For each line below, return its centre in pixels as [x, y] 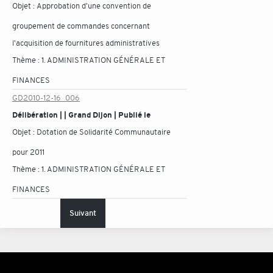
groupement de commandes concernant [81, 26]
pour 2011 [28, 152]
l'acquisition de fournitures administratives [86, 43]
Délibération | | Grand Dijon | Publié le [81, 115]
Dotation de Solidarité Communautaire [104, 132]
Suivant [83, 213]
